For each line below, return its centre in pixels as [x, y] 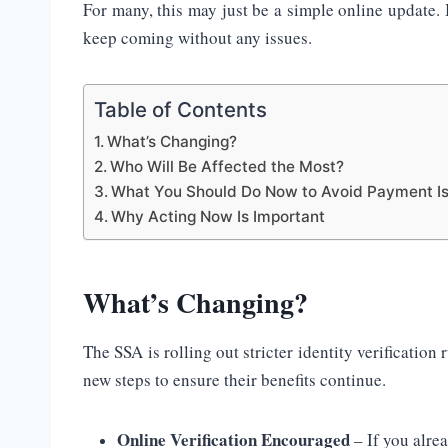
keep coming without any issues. [197, 38]
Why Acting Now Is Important [218, 217]
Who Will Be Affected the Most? [227, 167]
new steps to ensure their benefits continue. [234, 380]
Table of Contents [180, 110]
